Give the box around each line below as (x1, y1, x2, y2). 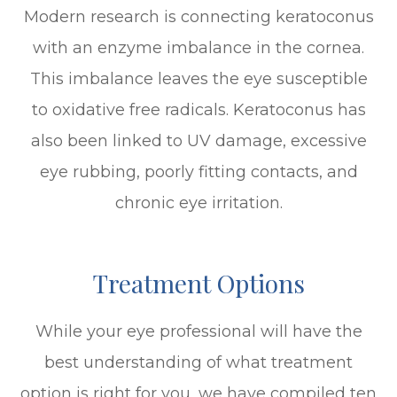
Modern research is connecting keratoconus (23, 6, 374, 27)
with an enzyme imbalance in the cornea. (33, 37, 364, 58)
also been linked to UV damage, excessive (30, 130, 367, 151)
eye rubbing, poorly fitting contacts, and (39, 161, 358, 182)
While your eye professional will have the (35, 321, 362, 341)
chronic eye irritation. (114, 192, 283, 213)
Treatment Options (92, 265, 305, 300)
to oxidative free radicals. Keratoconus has (31, 99, 366, 120)
